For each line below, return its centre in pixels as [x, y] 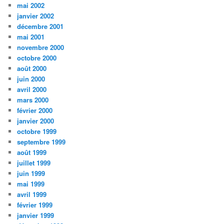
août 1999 [32, 152]
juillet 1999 [34, 163]
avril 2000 [32, 89]
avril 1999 [32, 194]
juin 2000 [31, 79]
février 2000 [35, 110]
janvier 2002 [36, 16]
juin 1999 [31, 173]
